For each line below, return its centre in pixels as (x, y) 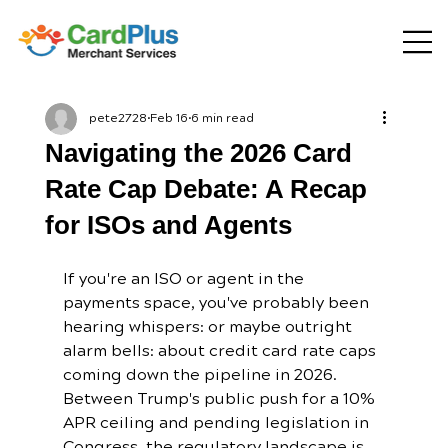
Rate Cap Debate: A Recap (205, 188)
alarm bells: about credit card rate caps (221, 350)
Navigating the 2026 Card (198, 152)
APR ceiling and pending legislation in (217, 422)
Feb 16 (168, 118)
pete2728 (117, 118)
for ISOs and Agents (168, 224)
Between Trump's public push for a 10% (220, 398)
